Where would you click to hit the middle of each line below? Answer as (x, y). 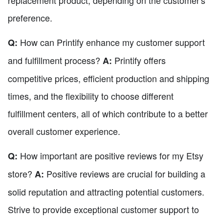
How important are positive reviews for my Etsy (110, 156)
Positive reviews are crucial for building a (125, 174)
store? (21, 174)
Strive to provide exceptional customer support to (103, 209)
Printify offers (139, 60)
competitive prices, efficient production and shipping (109, 78)
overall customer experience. (64, 131)
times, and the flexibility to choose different (91, 96)
